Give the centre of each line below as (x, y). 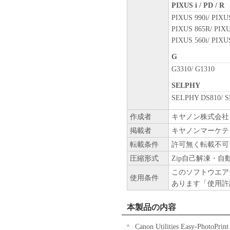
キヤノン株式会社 (200, 117)
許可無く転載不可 (200, 145)
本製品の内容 (151, 207)
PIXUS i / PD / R (198, 5)
